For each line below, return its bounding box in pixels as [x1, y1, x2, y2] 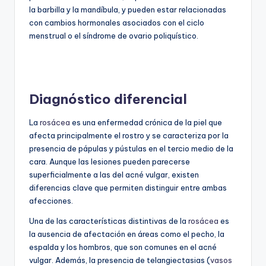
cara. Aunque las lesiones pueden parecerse [29, 157, 190, 167]
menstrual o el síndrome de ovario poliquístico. [29, 31, 198, 41]
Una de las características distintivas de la [29, 216, 188, 226]
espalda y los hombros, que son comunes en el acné [29, 242, 217, 252]
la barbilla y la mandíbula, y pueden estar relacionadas [29, 5, 226, 15]
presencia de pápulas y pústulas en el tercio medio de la [29, 144, 233, 154]
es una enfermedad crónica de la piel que [70, 118, 222, 128]
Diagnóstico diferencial [29, 91, 187, 108]
